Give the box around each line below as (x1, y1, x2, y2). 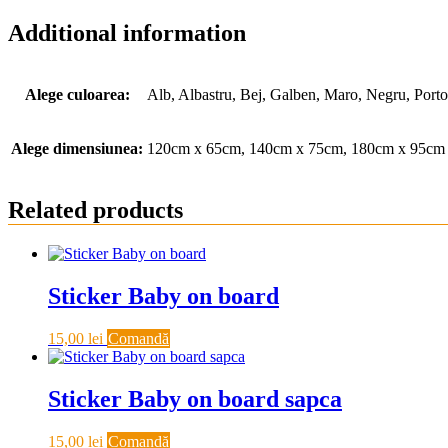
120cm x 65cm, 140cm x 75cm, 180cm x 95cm (147, 140, 445, 158)
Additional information (8, 20, 246, 47)
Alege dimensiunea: (11, 140, 143, 158)
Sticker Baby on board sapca (48, 385, 342, 412)
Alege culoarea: (24, 86, 130, 104)
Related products (8, 197, 183, 224)
